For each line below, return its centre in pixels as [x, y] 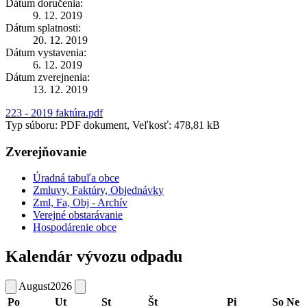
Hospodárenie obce [75, 228]
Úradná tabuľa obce [76, 178]
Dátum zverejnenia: [48, 77]
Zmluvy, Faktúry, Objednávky [98, 191]
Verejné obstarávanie [78, 215]
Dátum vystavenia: [46, 52]
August [34, 286]
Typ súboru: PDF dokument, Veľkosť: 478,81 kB [113, 125]
